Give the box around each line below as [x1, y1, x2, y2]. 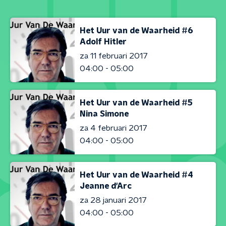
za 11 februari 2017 [80, 51, 148, 60]
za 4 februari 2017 [80, 124, 147, 132]
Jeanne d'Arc [80, 182, 132, 190]
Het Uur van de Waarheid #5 [80, 98, 193, 107]
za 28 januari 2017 [80, 196, 147, 204]
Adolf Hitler [80, 37, 127, 46]
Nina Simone [80, 109, 129, 118]
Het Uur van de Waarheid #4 [80, 171, 193, 179]
